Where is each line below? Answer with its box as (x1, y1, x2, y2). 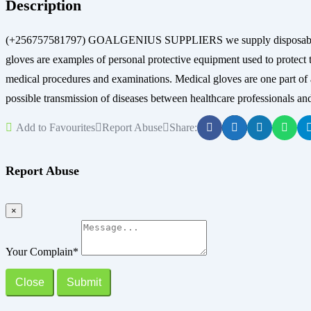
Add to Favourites (16, 121, 95, 134)
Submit (67, 276, 101, 288)
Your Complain (6, 245, 73, 258)
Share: (169, 121, 197, 134)
